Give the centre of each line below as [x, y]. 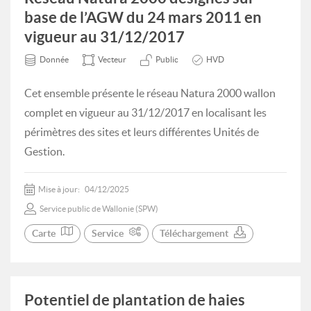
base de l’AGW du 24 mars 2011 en [143, 17]
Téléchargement [194, 233]
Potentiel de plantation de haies [135, 300]
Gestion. [44, 151]
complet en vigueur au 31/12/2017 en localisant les [145, 112]
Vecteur [112, 59]
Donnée [54, 59]
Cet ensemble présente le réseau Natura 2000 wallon [150, 93]
